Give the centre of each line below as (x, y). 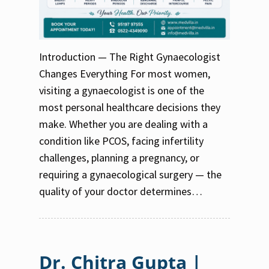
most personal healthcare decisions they (130, 107)
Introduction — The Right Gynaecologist (130, 56)
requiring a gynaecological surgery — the (130, 174)
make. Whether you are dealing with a (123, 124)
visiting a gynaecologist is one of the (122, 90)
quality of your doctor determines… (121, 191)
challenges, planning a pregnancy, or (119, 157)
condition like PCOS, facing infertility (121, 141)
